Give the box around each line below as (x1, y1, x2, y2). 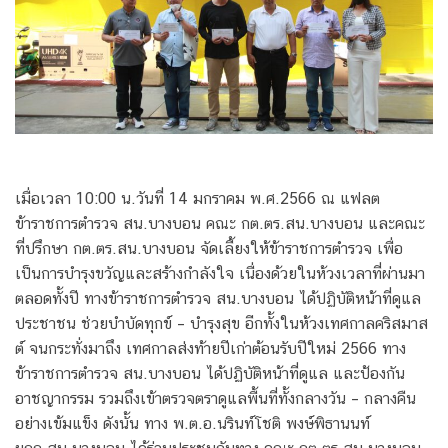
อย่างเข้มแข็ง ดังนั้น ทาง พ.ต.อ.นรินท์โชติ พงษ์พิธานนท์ (15, 414, 370, 434)
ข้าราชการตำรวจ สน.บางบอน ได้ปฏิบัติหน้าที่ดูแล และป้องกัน (15, 364, 405, 384)
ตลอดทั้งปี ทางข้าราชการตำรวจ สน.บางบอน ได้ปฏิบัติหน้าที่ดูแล (15, 289, 421, 309)
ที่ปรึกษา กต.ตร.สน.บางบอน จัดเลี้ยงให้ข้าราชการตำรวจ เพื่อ (15, 239, 403, 259)
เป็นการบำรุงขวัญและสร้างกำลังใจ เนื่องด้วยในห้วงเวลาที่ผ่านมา (15, 264, 425, 284)
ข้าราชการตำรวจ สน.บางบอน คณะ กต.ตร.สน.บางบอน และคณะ (15, 214, 425, 234)
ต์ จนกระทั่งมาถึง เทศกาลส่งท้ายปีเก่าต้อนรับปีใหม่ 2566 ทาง (15, 339, 406, 359)
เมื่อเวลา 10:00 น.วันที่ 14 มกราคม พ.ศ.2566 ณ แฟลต (15, 189, 380, 209)
